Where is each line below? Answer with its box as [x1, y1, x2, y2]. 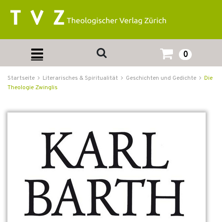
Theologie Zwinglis [7, 84, 57, 92]
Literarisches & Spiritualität [43, 74, 118, 82]
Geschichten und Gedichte [126, 74, 196, 82]
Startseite [7, 74, 35, 82]
